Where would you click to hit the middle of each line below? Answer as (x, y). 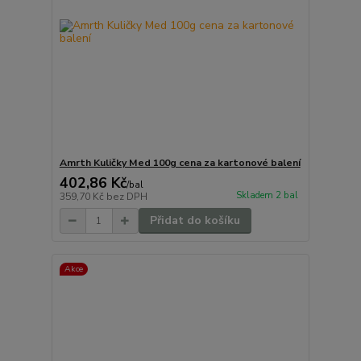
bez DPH (127, 197)
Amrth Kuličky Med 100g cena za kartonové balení (180, 163)
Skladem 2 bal (267, 195)
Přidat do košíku (195, 221)
